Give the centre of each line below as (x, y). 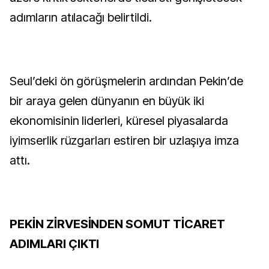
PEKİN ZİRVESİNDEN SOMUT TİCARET (117, 224)
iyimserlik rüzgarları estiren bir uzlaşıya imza (125, 141)
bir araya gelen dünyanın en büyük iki (107, 101)
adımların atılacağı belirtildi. (81, 17)
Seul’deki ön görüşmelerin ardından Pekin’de (127, 81)
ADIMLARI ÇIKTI (55, 244)
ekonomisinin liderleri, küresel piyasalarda (119, 121)
